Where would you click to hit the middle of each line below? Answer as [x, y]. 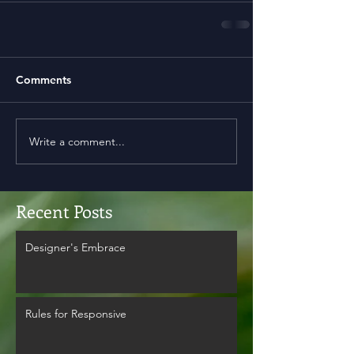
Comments [43, 80]
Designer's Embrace [75, 248]
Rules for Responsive [76, 314]
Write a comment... [77, 141]
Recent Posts [64, 211]
